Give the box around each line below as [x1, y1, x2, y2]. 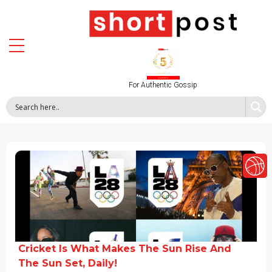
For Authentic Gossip [129, 81, 198, 90]
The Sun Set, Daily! [18, 257, 117, 270]
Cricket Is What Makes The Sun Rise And [18, 243, 231, 255]
